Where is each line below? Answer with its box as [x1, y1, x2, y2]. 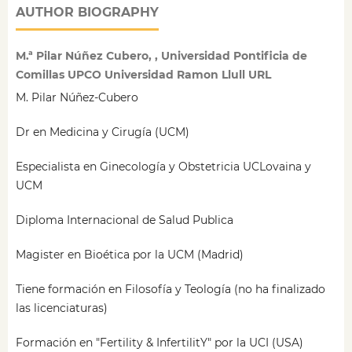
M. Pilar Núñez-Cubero [15, 90, 138, 105]
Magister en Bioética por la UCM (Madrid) [15, 247, 244, 262]
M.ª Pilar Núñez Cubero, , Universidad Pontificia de [15, 49, 307, 64]
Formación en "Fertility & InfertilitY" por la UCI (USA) [15, 335, 303, 350]
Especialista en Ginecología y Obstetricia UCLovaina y [15, 159, 311, 174]
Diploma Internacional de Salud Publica [15, 213, 233, 228]
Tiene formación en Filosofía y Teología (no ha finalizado [15, 282, 325, 297]
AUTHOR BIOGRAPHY [15, 5, 159, 20]
